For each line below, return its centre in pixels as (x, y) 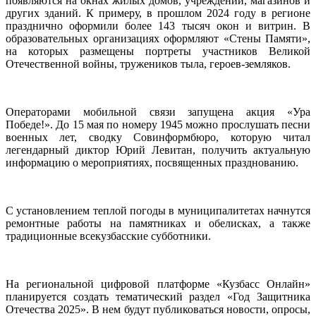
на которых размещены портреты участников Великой (158, 51)
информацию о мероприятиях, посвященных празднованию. (152, 162)
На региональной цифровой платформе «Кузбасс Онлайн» (158, 284)
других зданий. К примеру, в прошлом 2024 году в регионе (158, 13)
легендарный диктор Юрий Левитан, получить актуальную (158, 150)
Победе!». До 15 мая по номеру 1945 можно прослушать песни (158, 124)
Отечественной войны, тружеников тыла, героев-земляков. (148, 63)
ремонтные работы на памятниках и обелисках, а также (158, 223)
